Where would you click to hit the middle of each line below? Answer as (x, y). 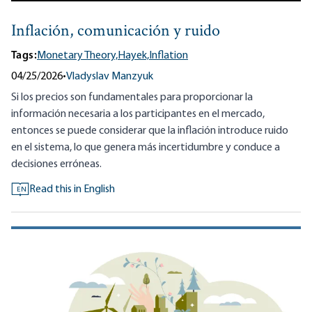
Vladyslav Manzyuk (110, 77)
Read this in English (72, 190)
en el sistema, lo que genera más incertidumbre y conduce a (146, 148)
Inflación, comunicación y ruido (116, 32)
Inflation (169, 56)
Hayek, (133, 56)
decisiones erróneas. (56, 165)
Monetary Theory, (77, 56)
